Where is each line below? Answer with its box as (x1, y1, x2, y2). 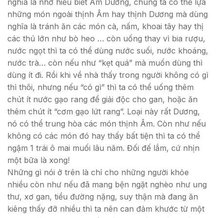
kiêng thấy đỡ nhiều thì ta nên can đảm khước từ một (7, 203, 204, 214)
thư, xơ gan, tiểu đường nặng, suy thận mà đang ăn (7, 191, 198, 201)
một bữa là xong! (7, 155, 70, 165)
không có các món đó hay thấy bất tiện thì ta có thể (7, 130, 200, 141)
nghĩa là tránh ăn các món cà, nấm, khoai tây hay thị (7, 21, 203, 31)
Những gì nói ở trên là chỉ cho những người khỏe (7, 167, 189, 177)
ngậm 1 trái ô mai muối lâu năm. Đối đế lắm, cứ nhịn (7, 143, 200, 153)
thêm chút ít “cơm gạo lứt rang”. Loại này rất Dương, (7, 106, 200, 116)
